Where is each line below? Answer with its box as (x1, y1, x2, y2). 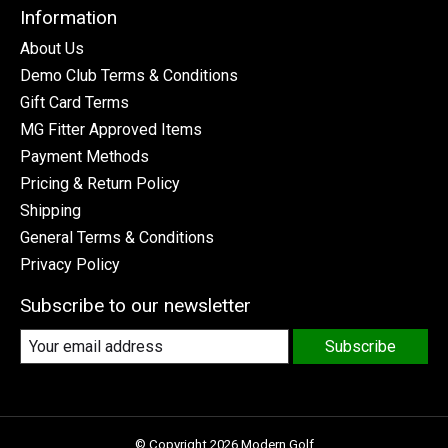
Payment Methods (20, 147, 149, 167)
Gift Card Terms (20, 93, 129, 113)
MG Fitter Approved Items (20, 120, 202, 140)
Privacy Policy (20, 255, 120, 275)
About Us (20, 39, 84, 59)
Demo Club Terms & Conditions (20, 66, 238, 86)
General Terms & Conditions (20, 228, 214, 248)
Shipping (20, 201, 81, 221)
